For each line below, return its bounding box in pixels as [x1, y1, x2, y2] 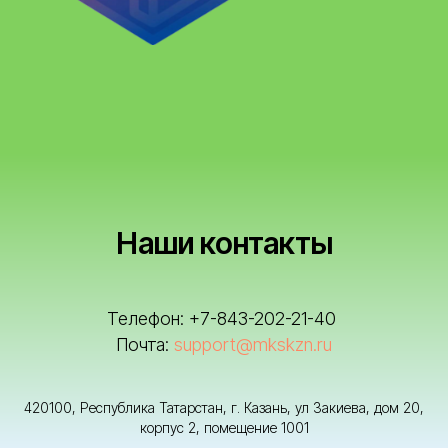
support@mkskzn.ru [174, 333, 332, 355]
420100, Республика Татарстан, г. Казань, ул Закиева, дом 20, [24, 398, 424, 416]
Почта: [116, 333, 174, 355]
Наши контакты [115, 224, 333, 261]
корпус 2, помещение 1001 [139, 418, 309, 436]
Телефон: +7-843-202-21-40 [107, 307, 341, 329]
